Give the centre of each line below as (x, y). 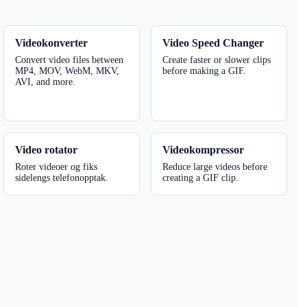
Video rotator (47, 149)
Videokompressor (204, 149)
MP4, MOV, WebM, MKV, (67, 71)
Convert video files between (70, 60)
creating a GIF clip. (201, 177)
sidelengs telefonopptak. (62, 177)
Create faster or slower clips (217, 60)
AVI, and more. (46, 82)
